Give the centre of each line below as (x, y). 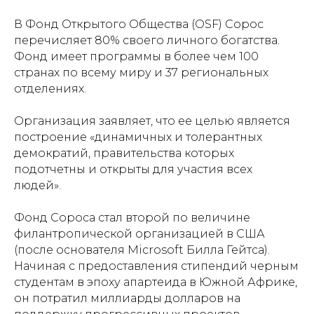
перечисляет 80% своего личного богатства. (147, 40)
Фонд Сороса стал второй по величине (132, 217)
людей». (37, 185)
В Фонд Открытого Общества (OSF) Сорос (139, 24)
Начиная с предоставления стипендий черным (156, 266)
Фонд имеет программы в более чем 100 (136, 56)
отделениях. (50, 88)
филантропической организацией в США (139, 233)
